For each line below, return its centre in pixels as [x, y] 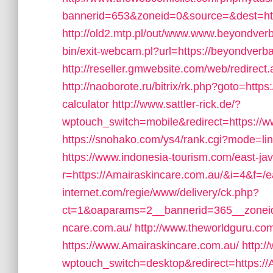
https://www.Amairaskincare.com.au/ [151, 246]
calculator [86, 104]
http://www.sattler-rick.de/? [176, 104]
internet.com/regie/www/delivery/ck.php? [161, 193]
